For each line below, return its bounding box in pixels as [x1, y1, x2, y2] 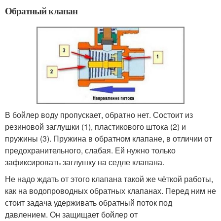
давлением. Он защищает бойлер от [5, 208, 138, 220]
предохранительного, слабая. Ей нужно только [5, 144, 176, 156]
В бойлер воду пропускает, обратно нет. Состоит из [5, 109, 193, 120]
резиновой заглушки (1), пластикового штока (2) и [5, 120, 186, 132]
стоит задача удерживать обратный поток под [5, 196, 172, 208]
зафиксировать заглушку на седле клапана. [5, 156, 164, 168]
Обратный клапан [5, 4, 77, 18]
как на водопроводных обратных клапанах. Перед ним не [5, 184, 216, 196]
